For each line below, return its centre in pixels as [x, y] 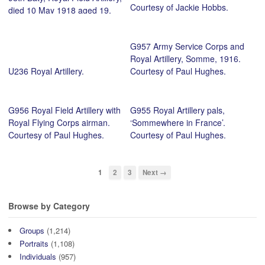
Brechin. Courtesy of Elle [54, 35]
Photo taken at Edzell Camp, [62, 22]
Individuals [38, 257]
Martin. [21, 47]
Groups [32, 231]
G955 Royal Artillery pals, [177, 110]
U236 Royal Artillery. [46, 71]
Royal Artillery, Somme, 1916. [185, 58]
